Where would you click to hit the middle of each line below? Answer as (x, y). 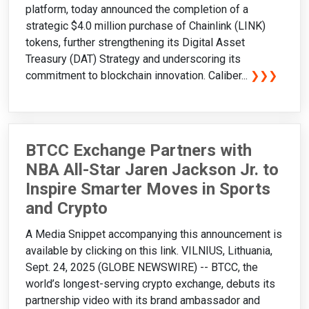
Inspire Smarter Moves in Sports (148, 189)
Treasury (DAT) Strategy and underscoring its (133, 59)
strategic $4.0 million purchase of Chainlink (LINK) (146, 26)
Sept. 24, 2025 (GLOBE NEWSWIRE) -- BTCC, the (142, 268)
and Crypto (67, 208)
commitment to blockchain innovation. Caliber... (138, 75)
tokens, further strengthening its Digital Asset (135, 42)
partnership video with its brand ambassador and (143, 301)
